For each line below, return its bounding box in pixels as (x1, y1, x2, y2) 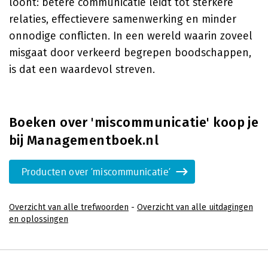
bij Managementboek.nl (9, 132, 159, 148)
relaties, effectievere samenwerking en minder (9, 13, 236, 26)
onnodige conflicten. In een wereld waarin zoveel (9, 29, 252, 42)
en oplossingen (9, 214, 68, 224)
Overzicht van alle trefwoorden (9, 202, 129, 212)
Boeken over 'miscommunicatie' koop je (9, 114, 259, 130)
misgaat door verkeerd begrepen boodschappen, (9, 46, 251, 59)
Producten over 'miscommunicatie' (22, 166, 171, 177)
